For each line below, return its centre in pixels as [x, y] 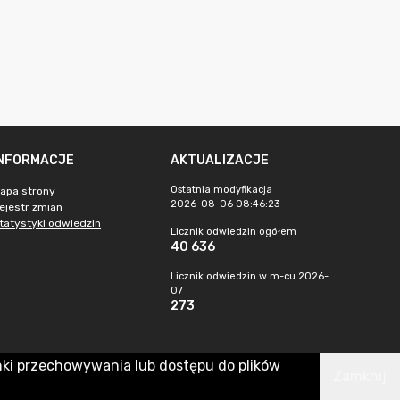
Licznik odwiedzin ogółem [233, 232]
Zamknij [360, 376]
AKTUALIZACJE [220, 160]
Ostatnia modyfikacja [221, 190]
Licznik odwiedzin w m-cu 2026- [250, 276]
